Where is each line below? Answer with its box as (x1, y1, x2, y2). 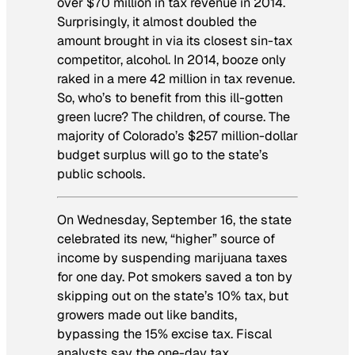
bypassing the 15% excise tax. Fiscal (57, 326, 272, 343)
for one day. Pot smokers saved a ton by (57, 269, 292, 286)
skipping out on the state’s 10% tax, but (57, 288, 288, 305)
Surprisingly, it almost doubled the (57, 13, 257, 30)
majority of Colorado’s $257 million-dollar (57, 127, 298, 144)
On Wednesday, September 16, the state (57, 212, 292, 229)
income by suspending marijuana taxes (57, 250, 288, 267)
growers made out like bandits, (57, 307, 237, 324)
